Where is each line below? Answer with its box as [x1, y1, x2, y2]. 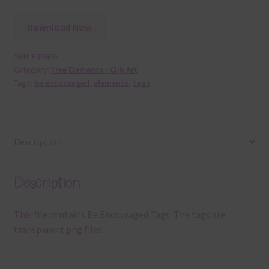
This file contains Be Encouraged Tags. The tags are [13, 208, 225, 221]
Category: [13, 64, 51, 76]
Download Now [27, 21, 92, 34]
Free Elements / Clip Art [50, 64, 138, 76]
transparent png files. [13, 223, 104, 236]
